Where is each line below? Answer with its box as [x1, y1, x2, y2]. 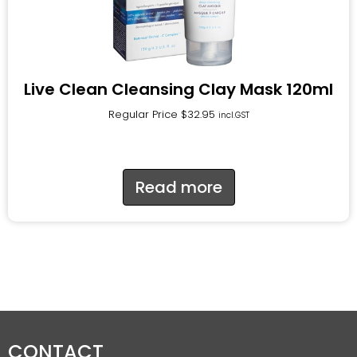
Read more [135, 175, 222, 198]
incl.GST [218, 108, 249, 121]
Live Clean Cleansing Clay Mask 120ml [24, 77, 333, 100]
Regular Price [108, 106, 181, 122]
